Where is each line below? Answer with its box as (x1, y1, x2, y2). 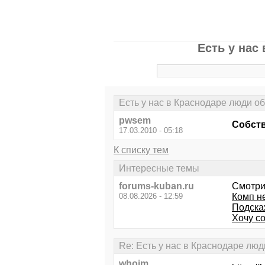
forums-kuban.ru (119, 180, 194, 191)
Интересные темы (119, 163, 199, 173)
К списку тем (114, 145, 169, 156)
